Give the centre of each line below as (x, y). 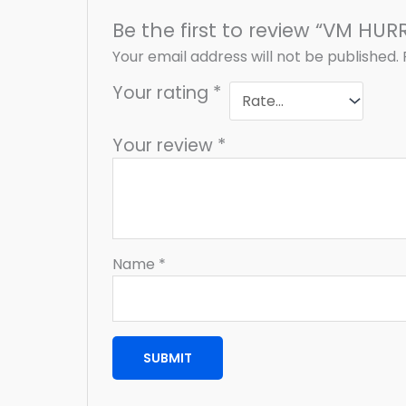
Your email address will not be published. (255, 57)
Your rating (162, 93)
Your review (164, 146)
